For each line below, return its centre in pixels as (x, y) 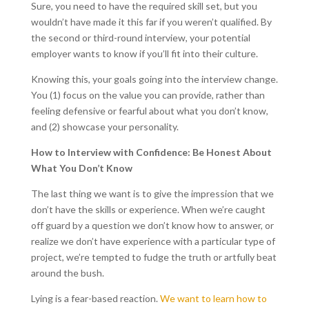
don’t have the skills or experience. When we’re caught (148, 210)
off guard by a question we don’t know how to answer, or (152, 226)
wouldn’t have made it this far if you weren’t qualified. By (151, 22)
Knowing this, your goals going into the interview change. (154, 79)
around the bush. (67, 273)
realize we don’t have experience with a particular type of (153, 241)
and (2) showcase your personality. (104, 127)
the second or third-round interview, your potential (140, 38)
